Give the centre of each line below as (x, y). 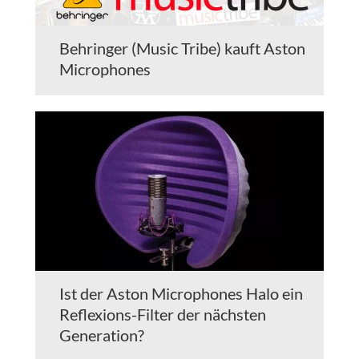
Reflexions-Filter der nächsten (163, 315)
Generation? (102, 335)
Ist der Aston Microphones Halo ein (181, 294)
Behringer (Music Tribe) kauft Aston (182, 48)
